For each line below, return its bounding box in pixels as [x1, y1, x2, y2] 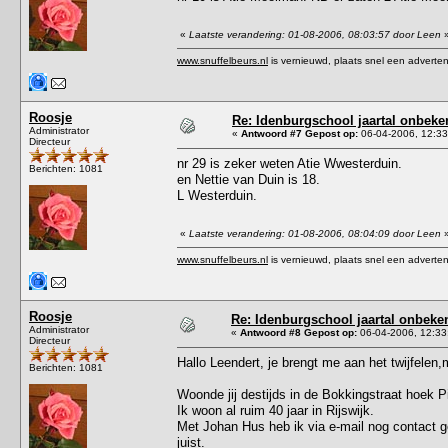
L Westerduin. [177, 187, 257, 203]
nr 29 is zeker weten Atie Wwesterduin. [177, 155, 402, 171]
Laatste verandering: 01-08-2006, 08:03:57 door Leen [189, 28, 441, 40]
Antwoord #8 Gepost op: [240, 326, 357, 338]
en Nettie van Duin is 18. [177, 171, 320, 187]
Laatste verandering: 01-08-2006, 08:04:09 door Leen [189, 227, 441, 239]
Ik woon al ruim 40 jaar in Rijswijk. [177, 402, 374, 418]
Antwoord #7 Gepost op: [241, 127, 358, 139]
